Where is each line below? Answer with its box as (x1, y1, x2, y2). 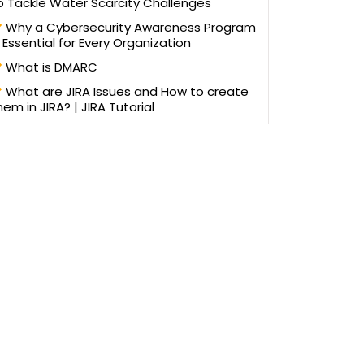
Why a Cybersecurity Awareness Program (2, 19, 256, 36)
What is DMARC (2, 58, 97, 76)
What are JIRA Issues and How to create (2, 83, 249, 100)
